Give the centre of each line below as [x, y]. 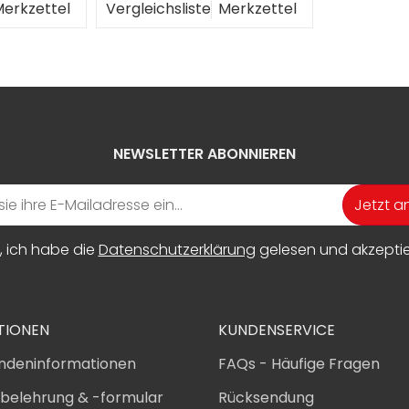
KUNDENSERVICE [277, 330]
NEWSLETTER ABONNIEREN [204, 154]
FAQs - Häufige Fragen [299, 364]
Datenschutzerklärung [177, 250]
